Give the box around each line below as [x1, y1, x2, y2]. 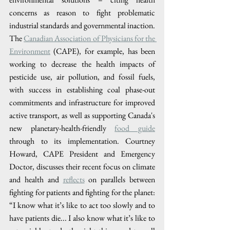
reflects [63, 174, 85, 185]
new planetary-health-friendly [9, 122, 115, 133]
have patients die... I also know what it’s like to [9, 212, 155, 223]
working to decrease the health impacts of [9, 58, 155, 69]
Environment [9, 45, 50, 56]
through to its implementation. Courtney [9, 135, 155, 146]
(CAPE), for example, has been [50, 45, 155, 56]
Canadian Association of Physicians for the [24, 32, 156, 44]
